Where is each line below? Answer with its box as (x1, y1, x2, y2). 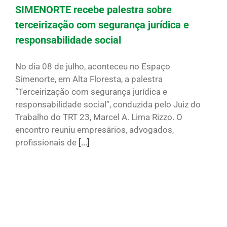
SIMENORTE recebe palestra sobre (15, 4, 172, 16)
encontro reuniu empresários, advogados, (15, 125, 174, 135)
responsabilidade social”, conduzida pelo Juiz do (15, 99, 201, 110)
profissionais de (15, 137, 79, 148)
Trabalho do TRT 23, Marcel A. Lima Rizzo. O (15, 112, 182, 123)
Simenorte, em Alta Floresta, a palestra (15, 74, 163, 85)
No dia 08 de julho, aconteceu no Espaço (15, 61, 170, 72)
